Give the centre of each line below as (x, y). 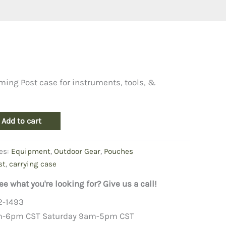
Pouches (119, 151)
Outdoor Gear (77, 151)
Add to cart (21, 121)
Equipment (31, 151)
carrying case (33, 164)
